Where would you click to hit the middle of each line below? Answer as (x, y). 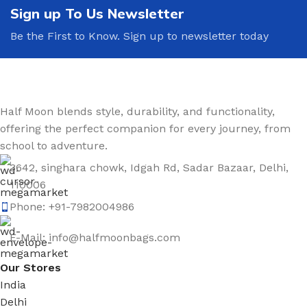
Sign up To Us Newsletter (97, 14)
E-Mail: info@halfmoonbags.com (95, 237)
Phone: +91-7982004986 (72, 207)
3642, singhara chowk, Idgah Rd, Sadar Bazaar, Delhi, (149, 168)
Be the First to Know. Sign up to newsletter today (139, 36)
